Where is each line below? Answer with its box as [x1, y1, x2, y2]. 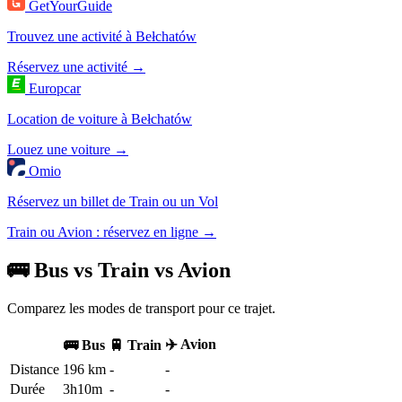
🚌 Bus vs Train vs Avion [7, 258, 231, 283]
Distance [10, 361, 59, 377]
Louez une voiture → [7, 142, 128, 158]
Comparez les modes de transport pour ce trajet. [7, 300, 275, 316]
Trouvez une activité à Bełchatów [7, 29, 197, 45]
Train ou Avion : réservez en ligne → [7, 224, 216, 240]
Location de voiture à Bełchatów [7, 111, 192, 127]
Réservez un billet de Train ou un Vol [7, 194, 218, 210]
